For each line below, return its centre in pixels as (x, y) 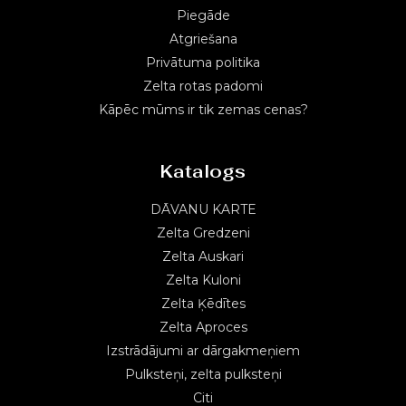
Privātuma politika (203, 62)
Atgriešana (203, 39)
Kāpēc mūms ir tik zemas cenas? (203, 109)
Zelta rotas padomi (203, 86)
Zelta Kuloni (203, 280)
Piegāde (203, 15)
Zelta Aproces (203, 327)
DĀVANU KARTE (203, 209)
